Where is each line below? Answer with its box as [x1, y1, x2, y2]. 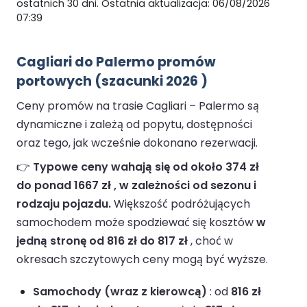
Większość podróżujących [111, 196, 250, 212]
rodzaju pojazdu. [16, 196, 111, 212]
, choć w [188, 233, 233, 249]
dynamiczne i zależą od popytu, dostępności [16, 116, 252, 133]
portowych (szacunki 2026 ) [16, 72, 208, 91]
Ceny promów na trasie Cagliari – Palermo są [16, 98, 259, 114]
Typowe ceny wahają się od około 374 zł [33, 159, 259, 175]
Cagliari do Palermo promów [16, 53, 216, 72]
